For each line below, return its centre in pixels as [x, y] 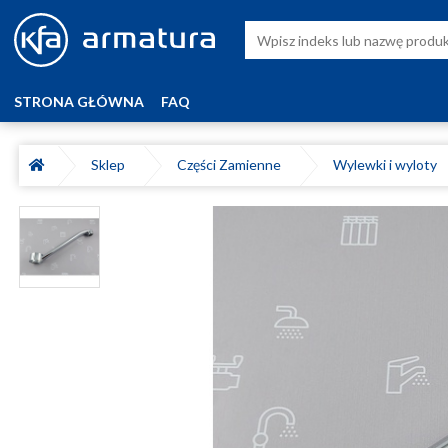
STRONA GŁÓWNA [79, 102]
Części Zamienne [232, 164]
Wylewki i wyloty [388, 164]
